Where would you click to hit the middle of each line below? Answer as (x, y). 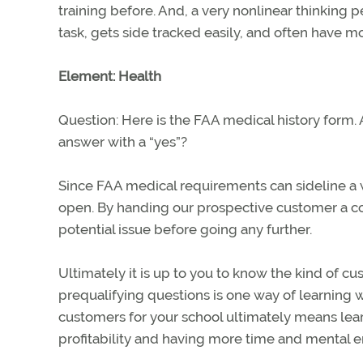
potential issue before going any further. (185, 229)
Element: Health (110, 76)
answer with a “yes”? (123, 142)
